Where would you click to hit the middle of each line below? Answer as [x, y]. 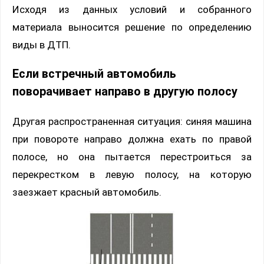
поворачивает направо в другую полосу [125, 91]
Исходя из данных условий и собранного [132, 9]
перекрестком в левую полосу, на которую [132, 174]
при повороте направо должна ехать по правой [132, 139]
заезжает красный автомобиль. [87, 192]
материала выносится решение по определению [132, 27]
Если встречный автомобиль [94, 74]
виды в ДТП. [42, 44]
